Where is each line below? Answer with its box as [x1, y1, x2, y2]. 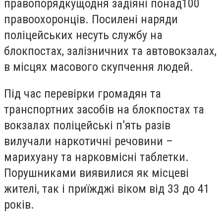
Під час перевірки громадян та [4, 86, 161, 101]
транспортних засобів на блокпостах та [4, 102, 204, 116]
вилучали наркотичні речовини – [4, 134, 173, 148]
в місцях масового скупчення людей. [4, 60, 193, 74]
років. [4, 197, 34, 212]
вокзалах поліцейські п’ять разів [4, 118, 170, 132]
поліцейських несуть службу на [4, 28, 163, 43]
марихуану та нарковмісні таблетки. [4, 150, 189, 164]
